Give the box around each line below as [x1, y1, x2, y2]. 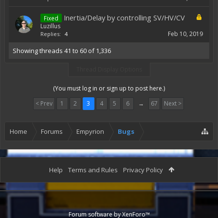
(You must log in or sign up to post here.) [53, 84, 165, 92]
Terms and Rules [68, 165, 118, 174]
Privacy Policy [123, 165, 163, 174]
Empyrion [76, 127, 104, 136]
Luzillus [40, 22, 60, 30]
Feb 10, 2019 [168, 30, 203, 38]
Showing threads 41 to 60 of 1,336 [13, 46, 111, 55]
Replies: [40, 30, 61, 37]
